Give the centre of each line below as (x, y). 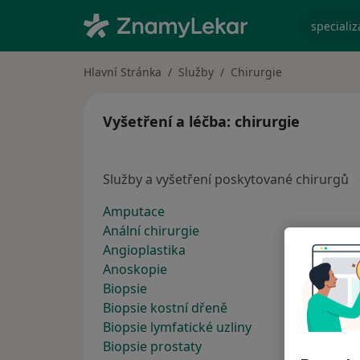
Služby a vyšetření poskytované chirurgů (226, 179)
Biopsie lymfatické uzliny (177, 327)
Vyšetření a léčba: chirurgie (201, 121)
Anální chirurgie (151, 231)
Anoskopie (135, 269)
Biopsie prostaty (152, 346)
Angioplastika (144, 250)
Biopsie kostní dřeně (165, 308)
